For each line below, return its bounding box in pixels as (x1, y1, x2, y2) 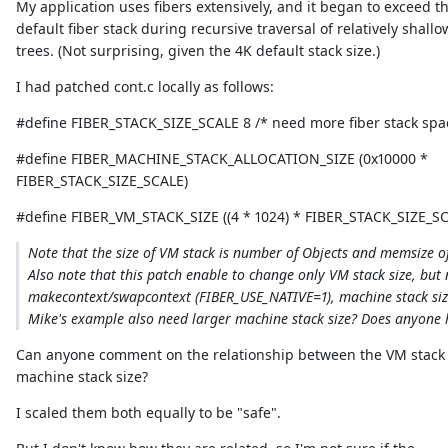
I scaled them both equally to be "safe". (16, 402, 282, 422)
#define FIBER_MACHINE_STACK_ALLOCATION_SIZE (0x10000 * (16, 148, 429, 168)
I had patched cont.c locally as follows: (16, 76, 275, 96)
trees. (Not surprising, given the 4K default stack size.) (16, 40, 381, 60)
